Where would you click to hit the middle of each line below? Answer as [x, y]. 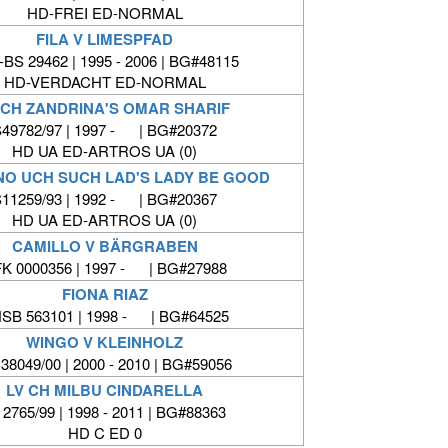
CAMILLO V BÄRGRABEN [104, 246]
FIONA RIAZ [104, 294]
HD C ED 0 [104, 433]
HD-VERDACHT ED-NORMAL [104, 82]
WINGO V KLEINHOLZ [104, 342]
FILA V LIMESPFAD [104, 39]
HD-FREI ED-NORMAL [104, 13]
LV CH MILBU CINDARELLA [104, 390]
